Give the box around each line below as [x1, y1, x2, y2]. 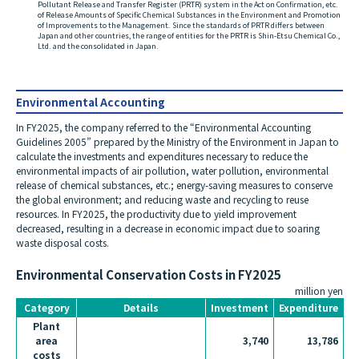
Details [123, 301, 159, 315]
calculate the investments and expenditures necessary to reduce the [16, 149, 308, 163]
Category [23, 301, 70, 315]
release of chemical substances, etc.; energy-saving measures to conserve [16, 178, 333, 192]
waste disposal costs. [16, 236, 109, 250]
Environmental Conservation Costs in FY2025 [16, 266, 281, 284]
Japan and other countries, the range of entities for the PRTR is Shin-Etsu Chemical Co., [38, 30, 340, 41]
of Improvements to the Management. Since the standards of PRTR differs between [38, 19, 325, 30]
